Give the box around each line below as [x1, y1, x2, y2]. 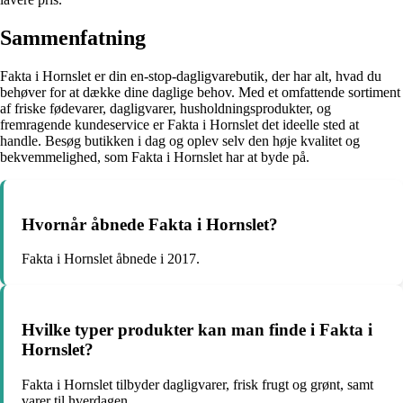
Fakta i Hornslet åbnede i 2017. [22, 251, 200, 267]
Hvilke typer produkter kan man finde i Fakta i [22, 320, 372, 340]
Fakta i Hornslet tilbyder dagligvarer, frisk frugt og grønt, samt [22, 376, 373, 392]
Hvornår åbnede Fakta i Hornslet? [22, 214, 278, 234]
